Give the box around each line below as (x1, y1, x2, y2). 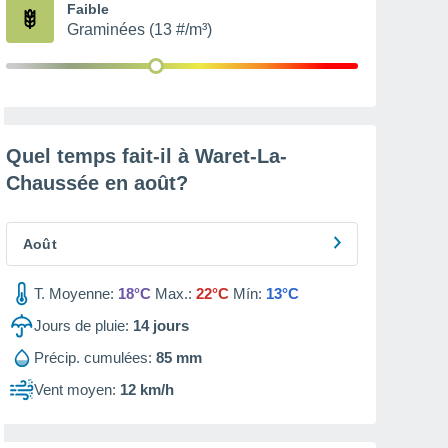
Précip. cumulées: (34, 349, 152, 366)
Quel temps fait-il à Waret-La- (6, 145, 287, 167)
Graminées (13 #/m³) (67, 21, 212, 38)
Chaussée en (6, 172, 134, 194)
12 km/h (120, 381, 174, 398)
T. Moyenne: (34, 285, 114, 302)
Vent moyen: (34, 381, 116, 398)
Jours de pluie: (34, 317, 129, 334)
